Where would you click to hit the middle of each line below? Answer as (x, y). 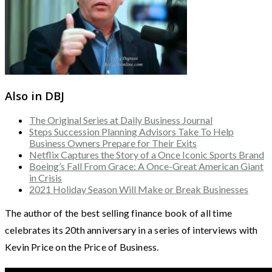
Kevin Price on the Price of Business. (82, 247)
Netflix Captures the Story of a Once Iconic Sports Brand (147, 155)
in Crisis (46, 178)
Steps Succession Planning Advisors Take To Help (131, 132)
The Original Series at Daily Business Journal (121, 120)
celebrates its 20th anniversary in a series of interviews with (131, 230)
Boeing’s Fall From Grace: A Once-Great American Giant (146, 166)
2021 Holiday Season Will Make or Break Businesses (139, 189)
